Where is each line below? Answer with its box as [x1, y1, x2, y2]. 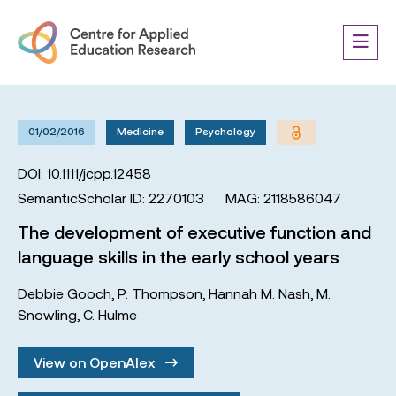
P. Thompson [118, 285, 202, 301]
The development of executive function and [18, 221, 371, 242]
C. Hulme [83, 306, 137, 323]
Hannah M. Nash [209, 285, 310, 301]
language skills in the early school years [18, 246, 339, 267]
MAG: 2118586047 [225, 189, 341, 206]
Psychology [195, 125, 255, 137]
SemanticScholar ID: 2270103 [18, 189, 204, 206]
